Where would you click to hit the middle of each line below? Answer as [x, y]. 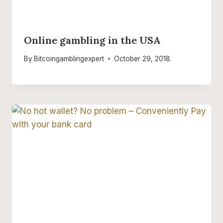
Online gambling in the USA [92, 40]
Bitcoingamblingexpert [69, 58]
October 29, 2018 [142, 58]
